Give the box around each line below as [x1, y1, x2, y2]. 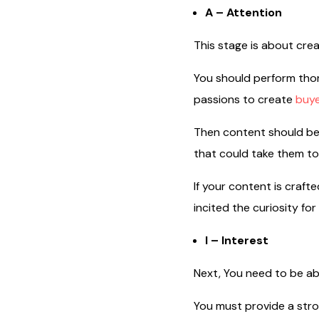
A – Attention [204, 4, 282, 20]
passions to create [193, 91, 296, 107]
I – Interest [204, 232, 268, 248]
